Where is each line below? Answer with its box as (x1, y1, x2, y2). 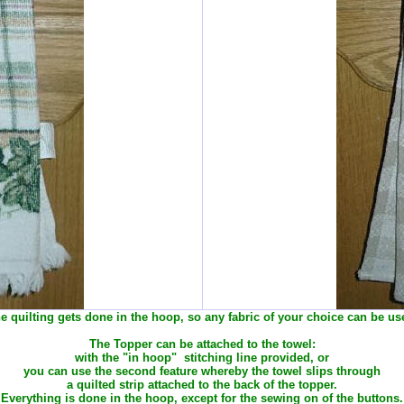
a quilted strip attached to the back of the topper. (67, 378, 337, 391)
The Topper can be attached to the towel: (88, 337, 316, 351)
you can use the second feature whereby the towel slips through (23, 364, 381, 378)
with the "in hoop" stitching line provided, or (75, 351, 329, 364)
